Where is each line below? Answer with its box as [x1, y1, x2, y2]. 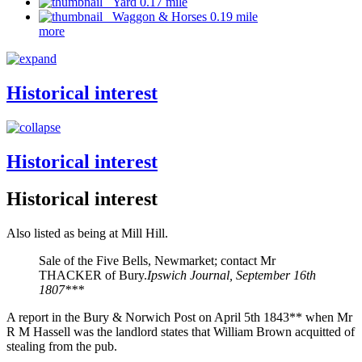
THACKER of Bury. [39, 268, 147, 283]
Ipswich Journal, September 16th [147, 268, 316, 283]
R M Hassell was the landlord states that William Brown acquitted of [6, 325, 355, 339]
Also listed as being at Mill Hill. [6, 226, 168, 241]
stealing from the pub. [6, 339, 117, 354]
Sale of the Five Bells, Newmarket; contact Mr [39, 254, 276, 268]
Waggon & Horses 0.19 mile [103, 9, 258, 23]
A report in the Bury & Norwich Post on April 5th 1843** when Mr [6, 310, 352, 325]
